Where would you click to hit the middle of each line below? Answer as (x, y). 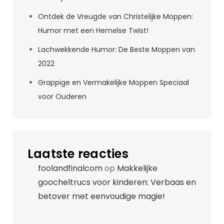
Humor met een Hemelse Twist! (93, 30)
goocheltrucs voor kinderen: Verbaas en (117, 182)
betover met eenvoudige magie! (101, 196)
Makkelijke (137, 168)
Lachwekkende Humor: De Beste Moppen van (116, 49)
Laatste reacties (78, 154)
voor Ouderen (62, 96)
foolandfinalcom (70, 168)
